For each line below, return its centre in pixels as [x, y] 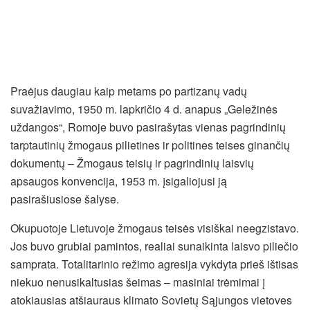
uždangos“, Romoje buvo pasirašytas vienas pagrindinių [148, 127]
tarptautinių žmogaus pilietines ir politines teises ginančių [150, 145]
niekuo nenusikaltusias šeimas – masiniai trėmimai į [138, 282]
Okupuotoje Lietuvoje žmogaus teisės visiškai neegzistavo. [155, 228]
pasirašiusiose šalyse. [65, 199]
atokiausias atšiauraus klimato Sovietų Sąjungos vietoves [151, 300]
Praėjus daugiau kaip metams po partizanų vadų [129, 91]
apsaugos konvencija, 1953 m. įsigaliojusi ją [119, 181]
